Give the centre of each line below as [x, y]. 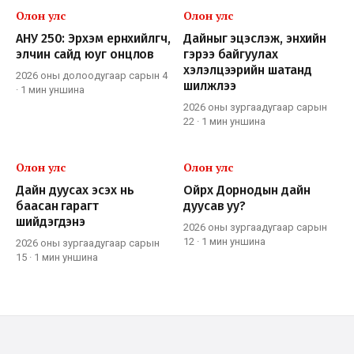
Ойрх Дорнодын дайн [247, 190]
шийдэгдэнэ [51, 222]
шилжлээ [210, 86]
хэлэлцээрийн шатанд [248, 70]
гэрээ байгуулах [231, 55]
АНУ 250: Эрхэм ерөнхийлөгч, [93, 39]
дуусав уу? [215, 206]
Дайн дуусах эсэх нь [75, 190]
